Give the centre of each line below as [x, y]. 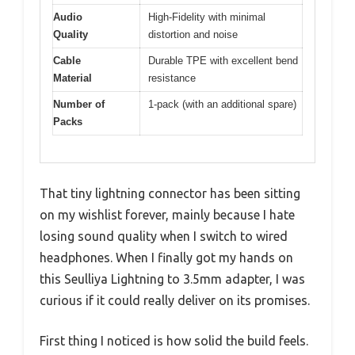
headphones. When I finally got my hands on [166, 258]
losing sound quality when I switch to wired [164, 237]
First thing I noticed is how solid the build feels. [174, 341]
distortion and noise [193, 34]
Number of [79, 104]
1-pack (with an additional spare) [222, 104]
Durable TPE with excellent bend [223, 60]
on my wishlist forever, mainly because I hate [167, 215]
